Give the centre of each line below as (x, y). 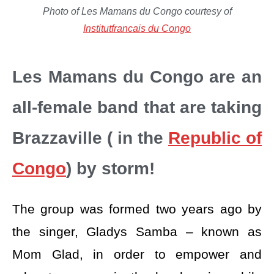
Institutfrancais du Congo (137, 28)
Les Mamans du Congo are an (137, 76)
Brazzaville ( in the (90, 138)
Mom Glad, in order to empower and (137, 254)
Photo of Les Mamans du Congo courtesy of (137, 11)
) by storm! (110, 168)
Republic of (215, 138)
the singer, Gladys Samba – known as (137, 232)
